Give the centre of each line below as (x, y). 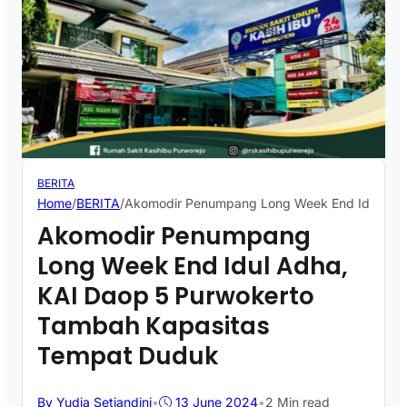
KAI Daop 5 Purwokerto (176, 297)
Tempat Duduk (128, 357)
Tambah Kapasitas (154, 327)
